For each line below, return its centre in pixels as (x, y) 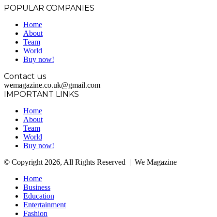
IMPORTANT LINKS (41, 94)
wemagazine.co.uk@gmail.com (52, 85)
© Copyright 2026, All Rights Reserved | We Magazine (90, 162)
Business (37, 187)
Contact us (25, 77)
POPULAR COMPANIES (49, 8)
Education (39, 196)
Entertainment (45, 205)
